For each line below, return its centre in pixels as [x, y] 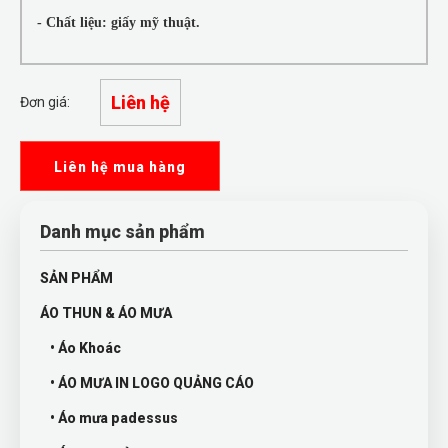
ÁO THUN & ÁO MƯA [106, 313]
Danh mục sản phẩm [122, 231]
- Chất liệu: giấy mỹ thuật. [118, 22]
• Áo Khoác [85, 348]
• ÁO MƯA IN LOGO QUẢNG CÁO [152, 383]
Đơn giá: [45, 102]
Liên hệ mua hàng [120, 167]
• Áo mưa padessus [114, 418]
